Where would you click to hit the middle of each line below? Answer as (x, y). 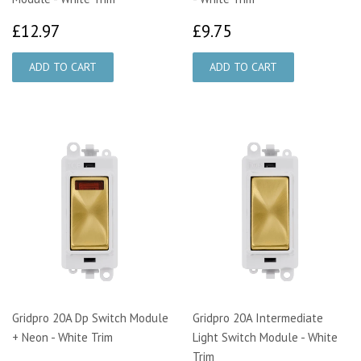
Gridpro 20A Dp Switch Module (90, 317)
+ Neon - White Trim (62, 337)
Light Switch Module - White (265, 337)
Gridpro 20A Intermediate (258, 317)
